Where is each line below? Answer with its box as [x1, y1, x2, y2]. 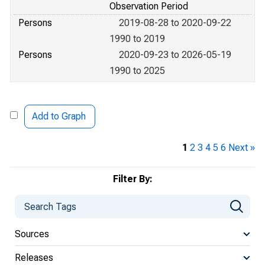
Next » [228, 142, 255, 153]
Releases [15, 251, 53, 263]
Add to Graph [32, 111, 86, 122]
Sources [15, 228, 49, 240]
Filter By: [112, 173, 153, 185]
